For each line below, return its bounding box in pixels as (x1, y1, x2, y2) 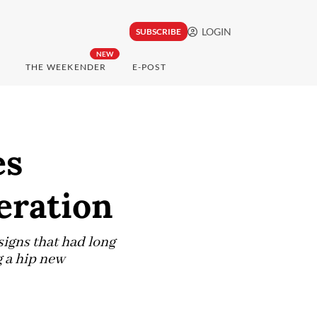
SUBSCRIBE (135, 26, 181, 38)
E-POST (132, 62, 166, 73)
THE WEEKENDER (25, 62, 107, 73)
